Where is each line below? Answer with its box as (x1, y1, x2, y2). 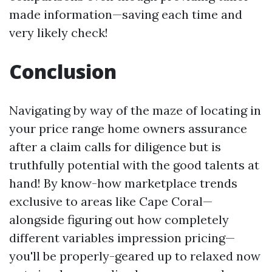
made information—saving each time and (9, 7, 242, 22)
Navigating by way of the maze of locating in (9, 103, 261, 118)
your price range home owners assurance (9, 121, 247, 136)
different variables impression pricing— (9, 230, 235, 245)
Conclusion (9, 58, 117, 84)
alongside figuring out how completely (9, 212, 229, 227)
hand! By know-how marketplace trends (9, 175, 237, 191)
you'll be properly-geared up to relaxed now (9, 248, 260, 263)
